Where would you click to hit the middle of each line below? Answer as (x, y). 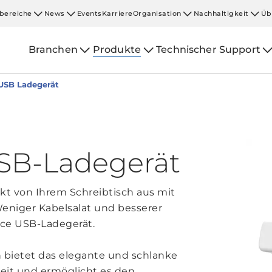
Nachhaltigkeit (221, 13)
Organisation (157, 13)
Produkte (117, 49)
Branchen (53, 49)
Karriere (117, 13)
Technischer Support (208, 49)
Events (89, 13)
